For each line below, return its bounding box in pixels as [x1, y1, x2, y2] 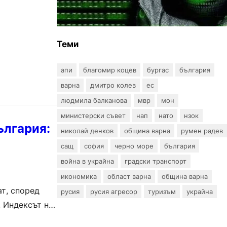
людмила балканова [61, 96, 127, 104]
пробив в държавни [110, 3, 182, 13]
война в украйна [61, 157, 114, 165]
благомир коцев [83, 65, 136, 74]
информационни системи [110, 12, 206, 22]
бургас [147, 65, 169, 74]
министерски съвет [61, 111, 126, 120]
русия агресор [90, 187, 137, 196]
